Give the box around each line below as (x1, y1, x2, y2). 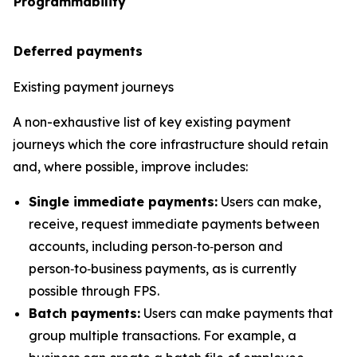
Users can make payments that (140, 305, 333, 321)
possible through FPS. (29, 283, 159, 299)
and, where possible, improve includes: (13, 159, 248, 175)
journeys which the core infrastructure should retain (13, 136, 328, 152)
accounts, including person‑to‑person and (29, 238, 283, 254)
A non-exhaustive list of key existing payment (13, 114, 291, 130)
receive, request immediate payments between (29, 216, 320, 232)
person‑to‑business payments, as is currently (29, 261, 296, 277)
